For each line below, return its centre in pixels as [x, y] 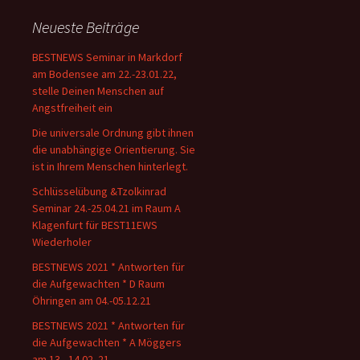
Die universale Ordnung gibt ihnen [113, 133]
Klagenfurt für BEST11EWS [95, 225]
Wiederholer [62, 242]
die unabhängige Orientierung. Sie [114, 149]
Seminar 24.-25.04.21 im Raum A [106, 208]
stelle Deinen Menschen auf [98, 91]
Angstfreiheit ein [72, 108]
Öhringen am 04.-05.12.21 [92, 301]
